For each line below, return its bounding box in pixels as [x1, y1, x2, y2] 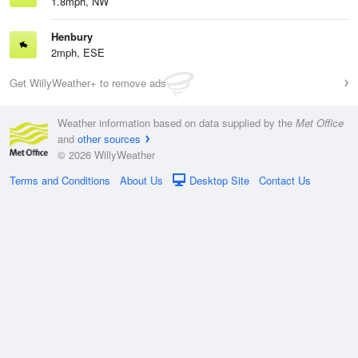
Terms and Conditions [10, 173, 110, 188]
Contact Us [259, 173, 311, 188]
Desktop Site [189, 173, 249, 188]
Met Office [296, 115, 344, 130]
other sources [78, 131, 141, 146]
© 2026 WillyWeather [58, 147, 155, 162]
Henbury [51, 29, 93, 44]
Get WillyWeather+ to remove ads [10, 75, 166, 90]
